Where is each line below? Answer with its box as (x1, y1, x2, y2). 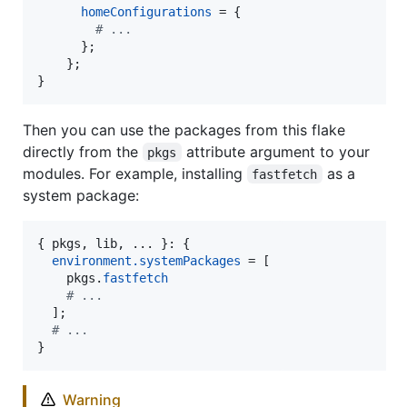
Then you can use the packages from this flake (23, 120, 345, 139)
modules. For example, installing (23, 164, 247, 183)
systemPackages (139, 253, 241, 268)
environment (52, 253, 132, 268)
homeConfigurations (81, 4, 212, 19)
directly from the (23, 142, 143, 161)
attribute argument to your (181, 142, 374, 161)
